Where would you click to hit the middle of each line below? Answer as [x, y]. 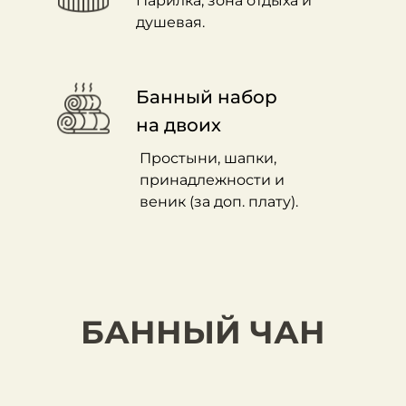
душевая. [170, 22]
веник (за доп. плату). [219, 202]
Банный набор [207, 97]
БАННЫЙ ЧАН [203, 332]
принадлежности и [212, 180]
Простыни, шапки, [208, 158]
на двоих [179, 125]
